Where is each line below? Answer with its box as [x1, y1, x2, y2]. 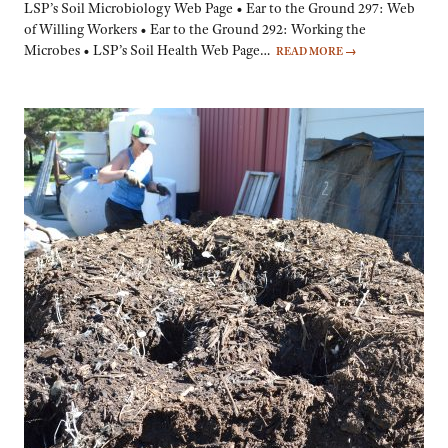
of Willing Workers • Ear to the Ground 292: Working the [24, 20, 366, 39]
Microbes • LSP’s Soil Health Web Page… [24, 41, 276, 60]
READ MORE [276, 44, 345, 59]
